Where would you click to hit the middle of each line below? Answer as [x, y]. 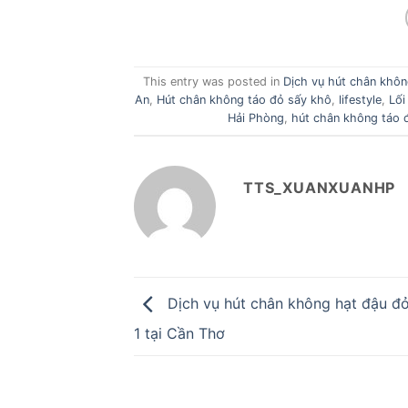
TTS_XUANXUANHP [320, 187]
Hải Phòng [255, 118]
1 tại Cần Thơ [182, 333]
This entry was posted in [214, 82]
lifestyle [361, 100]
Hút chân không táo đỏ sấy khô [245, 100]
